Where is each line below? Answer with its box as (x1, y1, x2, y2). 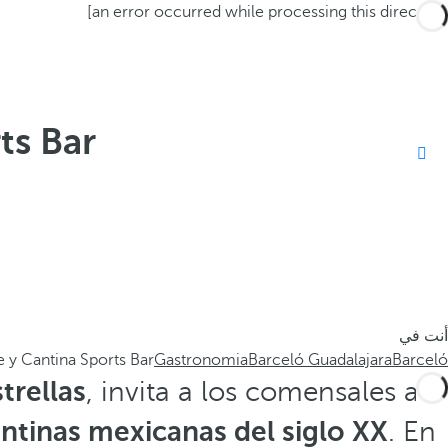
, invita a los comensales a (86, 376, 419, 407)
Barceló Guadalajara (248, 351, 392, 369)
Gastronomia (154, 351, 248, 369)
